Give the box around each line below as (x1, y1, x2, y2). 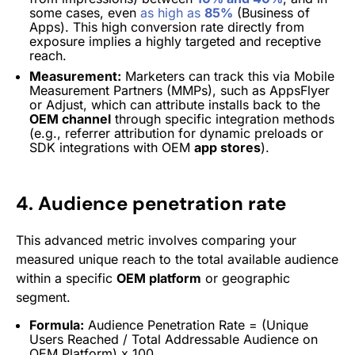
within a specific (16, 269, 116, 286)
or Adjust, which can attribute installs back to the (29, 96, 320, 113)
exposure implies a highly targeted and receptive (29, 32, 321, 49)
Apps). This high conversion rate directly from (29, 18, 304, 35)
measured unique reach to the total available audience (16, 250, 338, 267)
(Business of (233, 4, 310, 21)
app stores (194, 139, 261, 155)
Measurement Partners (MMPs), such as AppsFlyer (29, 82, 330, 98)
